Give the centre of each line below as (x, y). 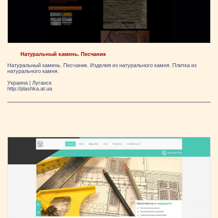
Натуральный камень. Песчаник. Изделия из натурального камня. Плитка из (102, 65)
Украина (18, 83)
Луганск (42, 83)
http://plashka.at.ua (30, 89)
